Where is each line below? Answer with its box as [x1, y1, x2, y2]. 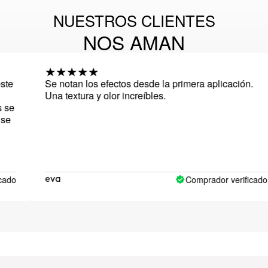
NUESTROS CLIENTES [53, 10, 215, 32]
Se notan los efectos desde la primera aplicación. [25, 77, 234, 91]
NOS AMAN [83, 28, 185, 56]
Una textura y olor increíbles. [25, 89, 147, 103]
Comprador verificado [166, 173, 248, 185]
